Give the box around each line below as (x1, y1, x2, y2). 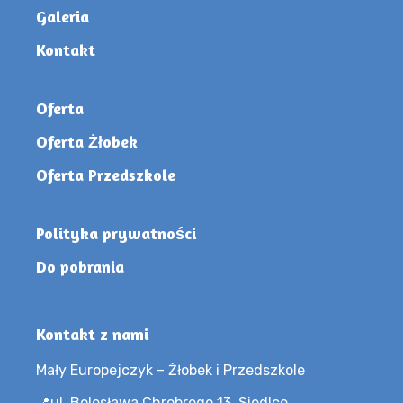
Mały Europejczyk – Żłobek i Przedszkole (36, 361, 305, 379)
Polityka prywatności (36, 222, 196, 243)
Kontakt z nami (36, 323, 148, 344)
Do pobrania (36, 255, 124, 276)
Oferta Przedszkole (36, 164, 175, 184)
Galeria (36, 5, 89, 26)
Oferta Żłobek (36, 130, 138, 151)
